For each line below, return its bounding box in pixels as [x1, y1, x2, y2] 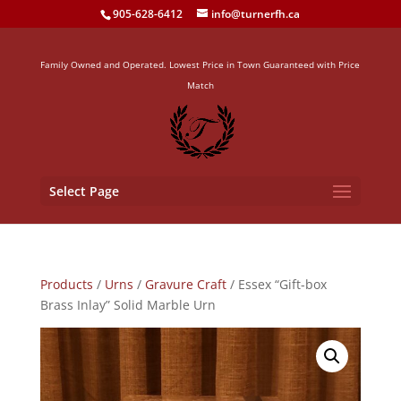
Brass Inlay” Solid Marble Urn [39, 296, 216, 313]
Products [39, 276, 93, 293]
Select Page [48, 183, 119, 200]
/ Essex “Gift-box [226, 276, 327, 293]
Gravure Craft [144, 276, 226, 293]
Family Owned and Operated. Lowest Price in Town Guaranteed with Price [40, 58, 361, 71]
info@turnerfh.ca [211, 6, 301, 21]
